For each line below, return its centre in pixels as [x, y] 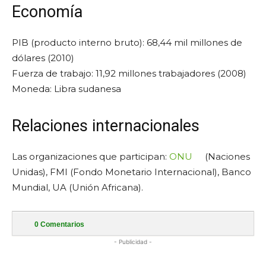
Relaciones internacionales [106, 126]
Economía [47, 12]
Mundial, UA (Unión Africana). [77, 188]
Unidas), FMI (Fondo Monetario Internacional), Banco [132, 172]
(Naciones [226, 157]
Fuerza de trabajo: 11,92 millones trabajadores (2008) [129, 74]
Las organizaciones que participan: [91, 157]
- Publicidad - [133, 242]
